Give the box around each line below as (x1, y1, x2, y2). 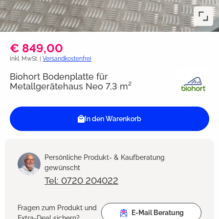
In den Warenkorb (85, 115, 142, 123)
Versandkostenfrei (43, 55, 91, 63)
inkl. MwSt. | (10, 55, 43, 63)
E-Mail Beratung (131, 209, 184, 217)
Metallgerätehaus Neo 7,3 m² (10, 81, 131, 91)
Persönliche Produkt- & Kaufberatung (44, 153, 165, 162)
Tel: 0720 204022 (44, 175, 118, 186)
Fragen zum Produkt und (18, 204, 97, 212)
